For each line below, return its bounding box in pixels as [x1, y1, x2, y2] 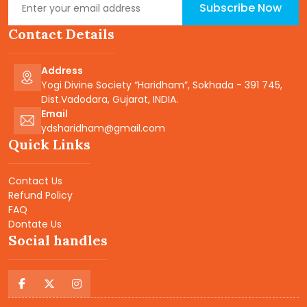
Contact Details [8, 25, 114, 43]
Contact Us [8, 174, 62, 188]
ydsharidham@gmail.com [40, 121, 165, 136]
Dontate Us [8, 217, 62, 232]
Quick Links [8, 136, 90, 153]
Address [40, 64, 83, 78]
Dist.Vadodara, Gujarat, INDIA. [40, 93, 178, 107]
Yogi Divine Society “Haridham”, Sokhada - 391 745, [40, 78, 282, 93]
